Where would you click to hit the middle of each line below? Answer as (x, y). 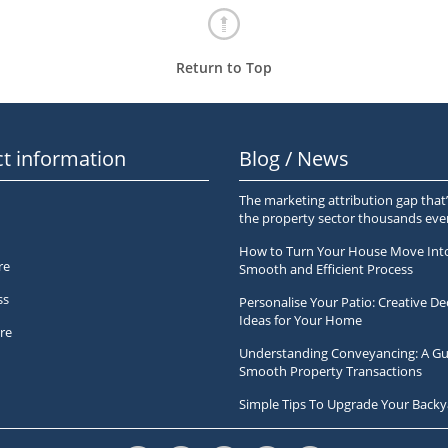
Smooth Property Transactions (330, 371)
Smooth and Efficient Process (326, 269)
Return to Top (224, 67)
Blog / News (294, 158)
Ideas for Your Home (300, 320)
